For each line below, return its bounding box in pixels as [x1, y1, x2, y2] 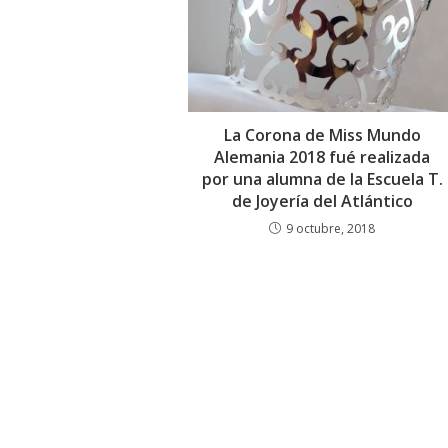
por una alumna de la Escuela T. [201, 168, 443, 191]
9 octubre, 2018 [286, 220, 376, 238]
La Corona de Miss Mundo [223, 124, 421, 147]
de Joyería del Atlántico [231, 190, 413, 213]
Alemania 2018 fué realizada [214, 146, 431, 169]
